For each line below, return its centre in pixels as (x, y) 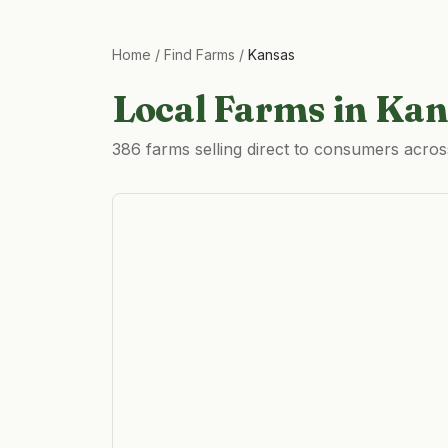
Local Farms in (243, 109)
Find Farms (199, 54)
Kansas (271, 54)
